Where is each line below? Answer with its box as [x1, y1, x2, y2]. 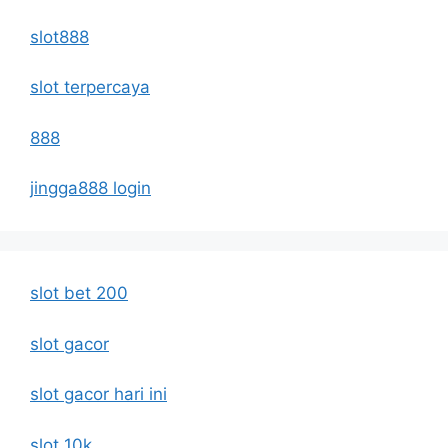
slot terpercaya [30, 77, 150, 98]
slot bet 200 [30, 283, 128, 304]
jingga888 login [30, 178, 151, 199]
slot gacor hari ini [30, 384, 167, 405]
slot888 [30, 26, 89, 47]
